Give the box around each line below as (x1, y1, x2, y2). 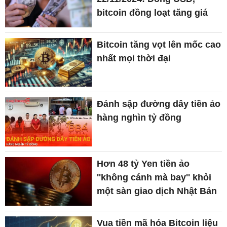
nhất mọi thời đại (97, 53, 171, 64)
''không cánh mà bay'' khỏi (97, 172, 212, 182)
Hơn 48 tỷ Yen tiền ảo (97, 158, 190, 169)
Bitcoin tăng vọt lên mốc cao (97, 40, 221, 50)
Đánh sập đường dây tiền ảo (97, 99, 221, 109)
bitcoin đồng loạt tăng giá (97, 7, 208, 18)
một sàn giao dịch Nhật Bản (97, 185, 217, 196)
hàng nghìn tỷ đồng (97, 112, 182, 123)
